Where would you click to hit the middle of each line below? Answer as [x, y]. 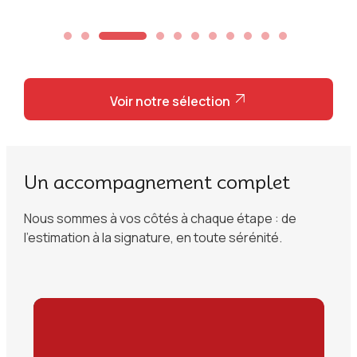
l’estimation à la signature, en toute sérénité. [153, 238]
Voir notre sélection [171, 102]
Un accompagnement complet [157, 182]
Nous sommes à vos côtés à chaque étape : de [160, 219]
